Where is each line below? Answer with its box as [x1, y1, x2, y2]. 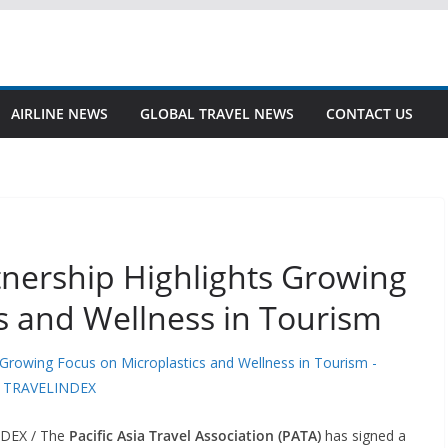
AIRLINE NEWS [11, 104, 108, 123]
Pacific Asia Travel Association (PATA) [69, 425, 321, 445]
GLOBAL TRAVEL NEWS [140, 104, 294, 123]
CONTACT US [326, 104, 413, 123]
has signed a [321, 425, 406, 445]
